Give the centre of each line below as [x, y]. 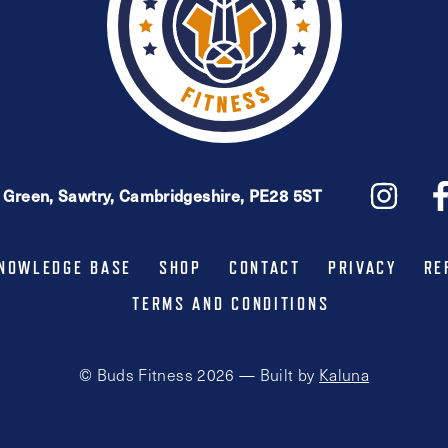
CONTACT [264, 268]
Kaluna [344, 375]
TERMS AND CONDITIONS [231, 304]
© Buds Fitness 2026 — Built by [198, 375]
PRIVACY [362, 268]
